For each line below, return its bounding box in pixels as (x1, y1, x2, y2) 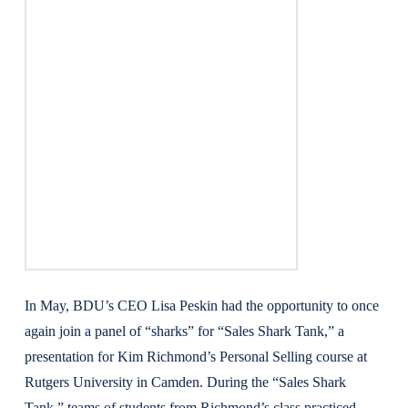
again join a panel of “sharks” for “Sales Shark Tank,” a (24, 323, 344, 339)
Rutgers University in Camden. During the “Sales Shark (24, 374, 346, 390)
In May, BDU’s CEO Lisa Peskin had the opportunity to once (24, 298, 379, 313)
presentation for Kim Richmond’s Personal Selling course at (24, 349, 367, 364)
